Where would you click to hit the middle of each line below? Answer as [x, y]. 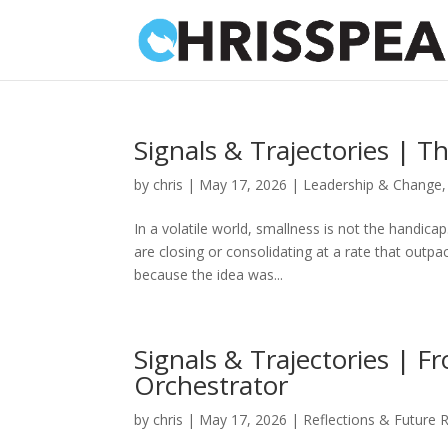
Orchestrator [211, 385]
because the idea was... [209, 274]
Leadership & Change [373, 184]
